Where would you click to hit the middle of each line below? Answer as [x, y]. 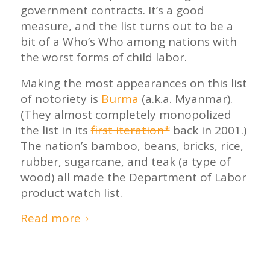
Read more [50, 218]
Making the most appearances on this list [133, 83]
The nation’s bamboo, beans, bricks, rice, [132, 146]
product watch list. [71, 193]
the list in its [55, 130]
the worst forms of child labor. [103, 58]
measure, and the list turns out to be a [127, 26]
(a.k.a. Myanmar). [185, 99]
